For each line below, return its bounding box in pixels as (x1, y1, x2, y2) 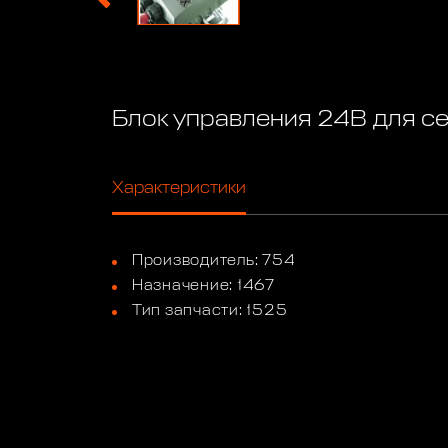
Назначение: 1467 (131, 277, 275, 293)
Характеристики (112, 179, 247, 197)
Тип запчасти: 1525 (131, 303, 288, 319)
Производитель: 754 (131, 252, 296, 268)
